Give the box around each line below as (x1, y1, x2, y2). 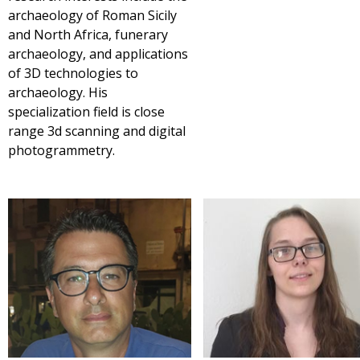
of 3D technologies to (8, 63, 138, 82)
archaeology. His (8, 83, 108, 101)
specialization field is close (8, 102, 165, 121)
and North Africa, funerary (8, 25, 168, 43)
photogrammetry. (8, 141, 115, 159)
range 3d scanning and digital (8, 121, 186, 140)
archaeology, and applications (8, 44, 188, 63)
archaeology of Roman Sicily (8, 6, 177, 24)
